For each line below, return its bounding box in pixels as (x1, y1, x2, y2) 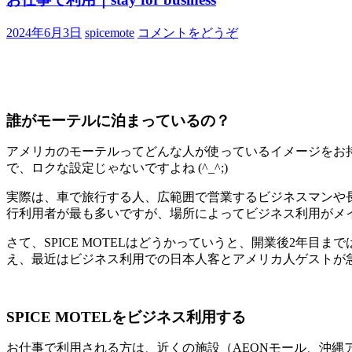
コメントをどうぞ (137, 25, 238, 39)
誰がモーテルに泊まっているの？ (6, 112, 230, 129)
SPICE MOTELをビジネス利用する (6, 308, 246, 325)
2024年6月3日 (6, 25, 82, 39)
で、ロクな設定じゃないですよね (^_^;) (6, 160, 228, 174)
